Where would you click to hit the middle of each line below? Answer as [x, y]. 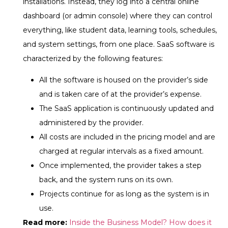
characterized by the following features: [93, 58]
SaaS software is [186, 44]
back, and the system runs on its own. [106, 180]
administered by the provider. [91, 123]
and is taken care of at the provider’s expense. [120, 94]
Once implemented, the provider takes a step [120, 166]
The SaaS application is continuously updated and [126, 109]
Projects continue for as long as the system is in [124, 194]
